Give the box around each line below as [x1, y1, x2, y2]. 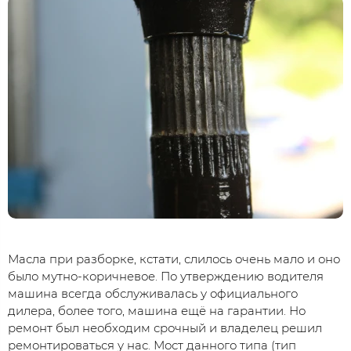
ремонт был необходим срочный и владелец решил [8, 320, 322, 335]
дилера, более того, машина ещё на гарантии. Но [8, 302, 306, 318]
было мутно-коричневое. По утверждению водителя [8, 268, 324, 284]
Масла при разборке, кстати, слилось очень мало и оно [8, 251, 340, 266]
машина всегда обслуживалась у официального [8, 285, 298, 301]
